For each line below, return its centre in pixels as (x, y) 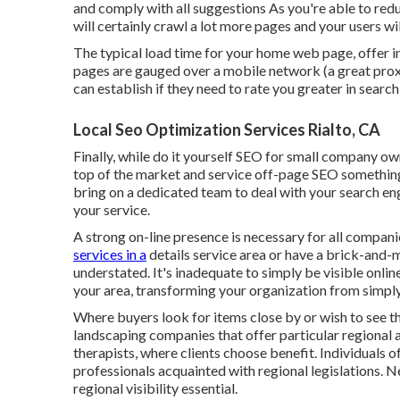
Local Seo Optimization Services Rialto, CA (227, 129)
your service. (112, 209)
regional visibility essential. (155, 388)
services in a (110, 254)
